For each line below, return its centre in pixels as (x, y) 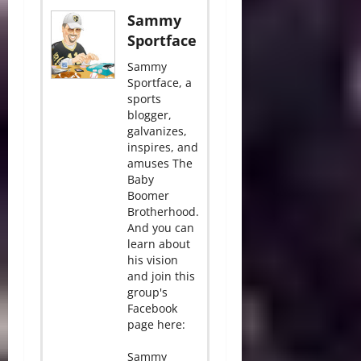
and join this (161, 276)
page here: (156, 325)
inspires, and (163, 147)
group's (147, 293)
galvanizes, (157, 131)
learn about (159, 244)
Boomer (148, 196)
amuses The (160, 164)
